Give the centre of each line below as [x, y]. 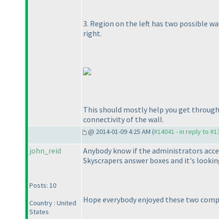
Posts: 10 [43, 186]
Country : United [53, 203]
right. [92, 33]
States [39, 212]
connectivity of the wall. [123, 119]
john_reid [45, 151]
